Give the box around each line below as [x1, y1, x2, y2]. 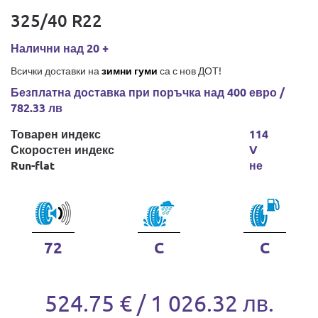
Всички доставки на [11, 64, 102, 77]
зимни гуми [102, 64, 158, 77]
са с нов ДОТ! [158, 64, 221, 77]
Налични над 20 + [11, 40, 109, 55]
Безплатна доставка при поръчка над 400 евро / [11, 84, 285, 99]
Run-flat [11, 158, 55, 172]
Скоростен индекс [11, 142, 114, 157]
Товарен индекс [11, 126, 101, 141]
